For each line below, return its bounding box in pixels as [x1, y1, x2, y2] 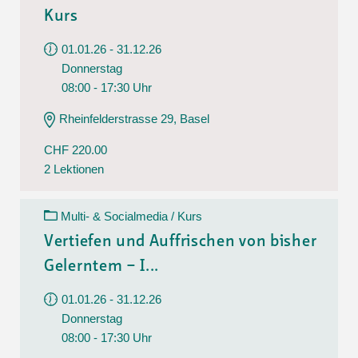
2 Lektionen [44, 161, 104, 176]
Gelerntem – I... [44, 258, 160, 275]
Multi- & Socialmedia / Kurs [61, 209, 202, 223]
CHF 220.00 [44, 142, 107, 157]
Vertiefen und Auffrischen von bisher [44, 233, 317, 250]
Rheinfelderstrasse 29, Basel [59, 111, 209, 125]
